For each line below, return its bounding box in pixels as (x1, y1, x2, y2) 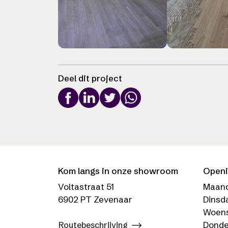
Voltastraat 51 (58, 181, 114, 192)
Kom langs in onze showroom (58, 165, 178, 176)
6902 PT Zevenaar (58, 193, 132, 205)
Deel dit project (58, 72, 122, 83)
